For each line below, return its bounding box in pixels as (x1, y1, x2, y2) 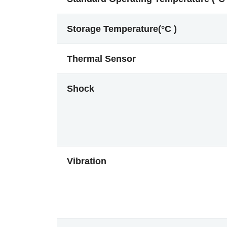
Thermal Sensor (67, 54, 136, 64)
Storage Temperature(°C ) (67, 24, 177, 34)
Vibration (67, 156, 106, 166)
